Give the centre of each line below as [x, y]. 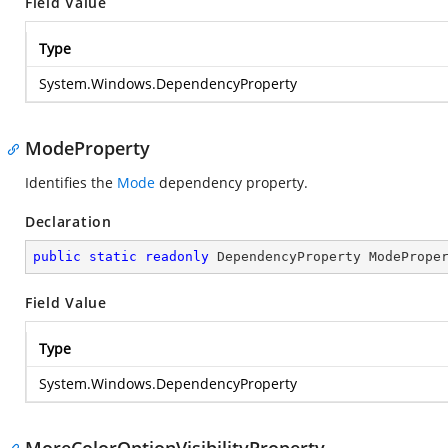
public [57, 256]
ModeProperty [87, 148]
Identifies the [71, 182]
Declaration [68, 221]
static [113, 256]
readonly [177, 256]
